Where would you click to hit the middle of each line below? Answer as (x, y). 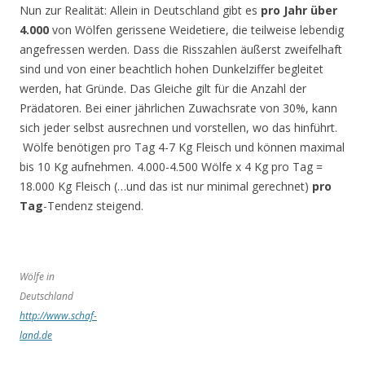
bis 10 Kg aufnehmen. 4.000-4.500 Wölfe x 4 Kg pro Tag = (171, 167)
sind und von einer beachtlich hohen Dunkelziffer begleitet (172, 69)
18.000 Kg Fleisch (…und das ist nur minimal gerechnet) (166, 186)
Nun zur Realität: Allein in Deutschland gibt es (140, 10)
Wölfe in (37, 277)
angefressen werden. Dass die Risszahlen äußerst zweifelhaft (181, 49)
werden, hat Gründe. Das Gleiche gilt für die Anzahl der (163, 88)
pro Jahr (284, 10)
